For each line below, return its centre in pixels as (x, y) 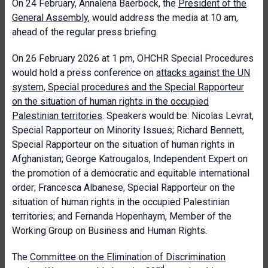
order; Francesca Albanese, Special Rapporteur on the (124, 188)
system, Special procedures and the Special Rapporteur (128, 87)
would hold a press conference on (84, 73)
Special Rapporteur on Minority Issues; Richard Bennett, (128, 130)
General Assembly (50, 18)
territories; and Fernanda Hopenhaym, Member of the (122, 216)
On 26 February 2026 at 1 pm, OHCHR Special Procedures (133, 58)
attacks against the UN (203, 73)
